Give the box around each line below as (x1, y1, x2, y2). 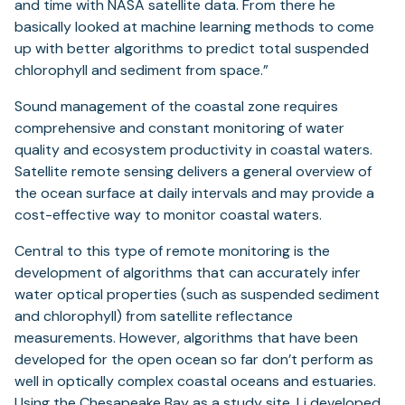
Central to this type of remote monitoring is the (14, 240, 330, 260)
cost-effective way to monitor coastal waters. (14, 204, 322, 224)
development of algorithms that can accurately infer (14, 262, 361, 282)
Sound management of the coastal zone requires (14, 96, 338, 116)
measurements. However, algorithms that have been (14, 327, 358, 347)
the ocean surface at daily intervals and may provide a (14, 183, 374, 202)
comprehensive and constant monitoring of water (14, 118, 344, 137)
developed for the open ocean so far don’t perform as (14, 349, 373, 369)
